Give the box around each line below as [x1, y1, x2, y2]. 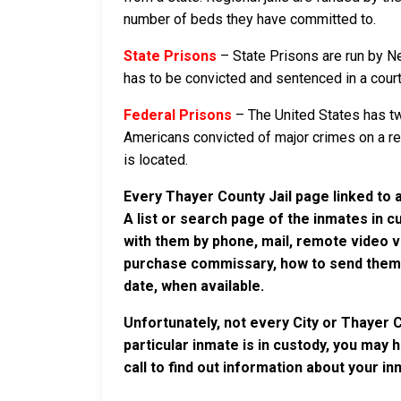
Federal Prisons [124, 106, 232, 124]
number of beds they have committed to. [124, 10, 376, 28]
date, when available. [124, 277, 264, 294]
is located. [124, 150, 188, 168]
